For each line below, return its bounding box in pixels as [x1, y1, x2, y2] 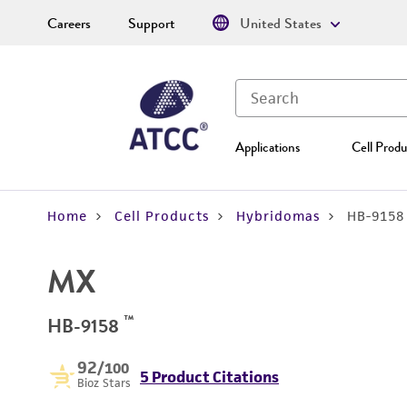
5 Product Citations [140, 367, 279, 387]
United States [240, 13, 322, 35]
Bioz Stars [77, 375, 131, 391]
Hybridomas [236, 207, 320, 224]
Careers [47, 13, 91, 35]
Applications [235, 137, 300, 157]
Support [128, 13, 175, 35]
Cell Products [114, 207, 209, 224]
